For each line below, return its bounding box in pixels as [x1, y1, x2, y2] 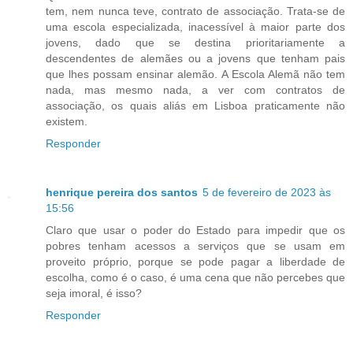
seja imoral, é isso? [46, 286, 142, 299]
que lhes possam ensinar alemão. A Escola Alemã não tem [46, 67, 345, 80]
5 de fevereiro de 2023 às [203, 185, 331, 199]
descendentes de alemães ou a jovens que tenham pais [46, 51, 345, 65]
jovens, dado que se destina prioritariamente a [46, 35, 345, 49]
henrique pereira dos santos [46, 185, 198, 199]
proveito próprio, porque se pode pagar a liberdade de [46, 255, 345, 268]
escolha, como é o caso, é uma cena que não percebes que [46, 270, 345, 284]
